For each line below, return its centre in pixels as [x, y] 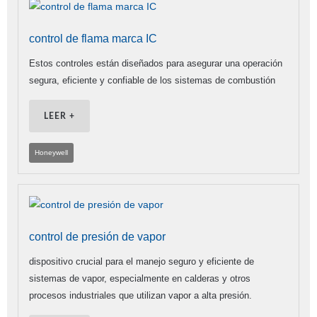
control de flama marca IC [93, 39]
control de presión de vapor [97, 237]
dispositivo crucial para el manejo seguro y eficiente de [142, 262]
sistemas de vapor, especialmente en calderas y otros [140, 279]
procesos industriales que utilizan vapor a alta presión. [140, 296]
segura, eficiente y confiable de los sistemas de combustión [152, 81]
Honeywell [51, 153]
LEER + [59, 116]
